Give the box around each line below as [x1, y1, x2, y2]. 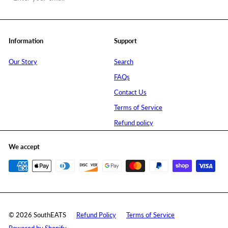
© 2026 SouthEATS [9, 211, 66, 219]
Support [114, 37, 137, 45]
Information [9, 37, 43, 45]
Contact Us [114, 88, 147, 97]
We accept [9, 142, 40, 151]
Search [114, 58, 133, 66]
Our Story [9, 58, 37, 66]
